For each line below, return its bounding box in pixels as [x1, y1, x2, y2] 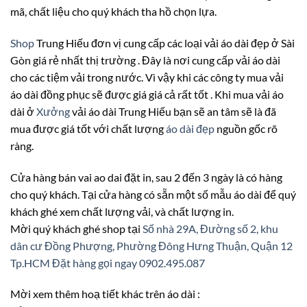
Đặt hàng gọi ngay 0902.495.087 [52, 256, 205, 269]
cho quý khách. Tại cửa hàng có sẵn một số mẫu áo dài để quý [10, 187, 296, 201]
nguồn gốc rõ [214, 121, 278, 135]
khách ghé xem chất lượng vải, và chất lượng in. [10, 204, 234, 218]
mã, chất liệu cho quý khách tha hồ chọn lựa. [10, 5, 217, 19]
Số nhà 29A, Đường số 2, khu [143, 221, 278, 235]
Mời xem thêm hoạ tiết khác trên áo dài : [10, 287, 200, 301]
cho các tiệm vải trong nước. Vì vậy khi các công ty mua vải [10, 70, 284, 84]
